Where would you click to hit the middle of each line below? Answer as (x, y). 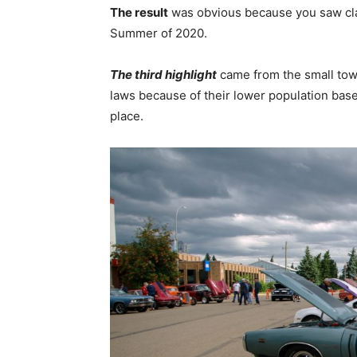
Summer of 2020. (160, 33)
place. (127, 116)
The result (139, 13)
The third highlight (163, 75)
